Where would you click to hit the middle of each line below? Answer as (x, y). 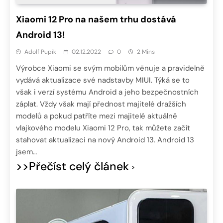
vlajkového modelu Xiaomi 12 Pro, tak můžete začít (103, 128)
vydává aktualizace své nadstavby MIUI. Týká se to (103, 80)
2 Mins (146, 52)
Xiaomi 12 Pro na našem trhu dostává (96, 20)
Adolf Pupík (40, 52)
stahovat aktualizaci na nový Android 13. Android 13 (105, 140)
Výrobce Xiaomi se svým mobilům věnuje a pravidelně (110, 68)
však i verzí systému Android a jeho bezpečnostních (107, 92)
